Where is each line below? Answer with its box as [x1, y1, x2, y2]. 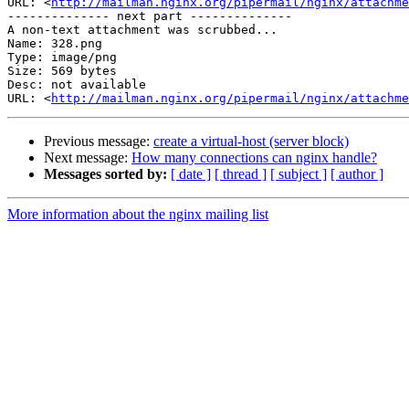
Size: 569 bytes [7, 64, 117, 79]
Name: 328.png [7, 37, 102, 51]
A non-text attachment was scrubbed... [7, 23, 278, 37]
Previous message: [44, 133, 153, 150]
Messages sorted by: [44, 166, 167, 183]
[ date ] [171, 166, 211, 183]
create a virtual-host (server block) [153, 133, 349, 150]
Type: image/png [7, 50, 117, 65]
